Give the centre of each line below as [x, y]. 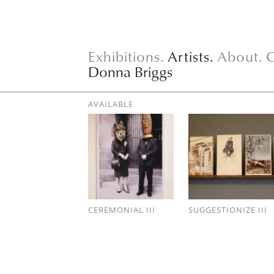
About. [240, 56]
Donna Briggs [130, 72]
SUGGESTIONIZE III [228, 209]
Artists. [191, 56]
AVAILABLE [111, 104]
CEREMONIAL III [122, 209]
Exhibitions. [126, 56]
